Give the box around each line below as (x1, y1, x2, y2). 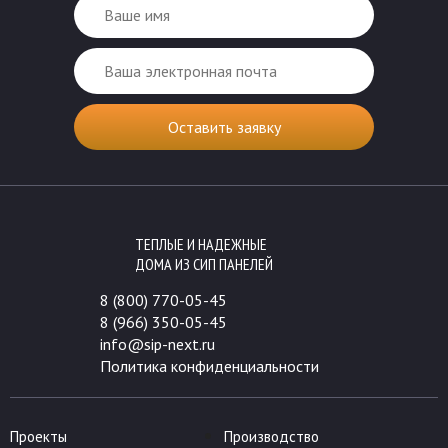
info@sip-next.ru (100, 334, 215, 355)
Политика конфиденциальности (100, 356, 319, 377)
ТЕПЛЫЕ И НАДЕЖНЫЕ (135, 234, 267, 255)
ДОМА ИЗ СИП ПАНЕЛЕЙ (135, 254, 273, 275)
